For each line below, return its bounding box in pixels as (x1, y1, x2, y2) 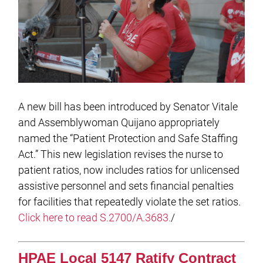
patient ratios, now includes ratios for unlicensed (18, 164, 240, 177)
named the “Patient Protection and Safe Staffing (18, 132, 238, 145)
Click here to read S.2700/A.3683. (18, 211, 171, 224)
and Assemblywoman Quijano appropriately (18, 116, 220, 129)
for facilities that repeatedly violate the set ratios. (18, 195, 241, 208)
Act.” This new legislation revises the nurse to (18, 148, 224, 161)
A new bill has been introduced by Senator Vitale (18, 100, 238, 113)
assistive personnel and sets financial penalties (18, 180, 234, 193)
